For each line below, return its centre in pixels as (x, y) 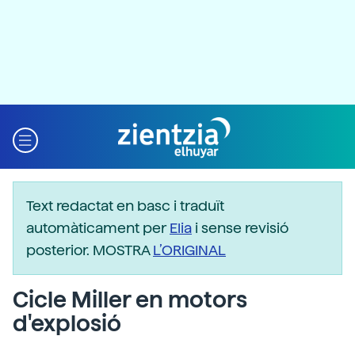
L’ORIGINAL (189, 250)
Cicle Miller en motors (130, 300)
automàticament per (98, 228)
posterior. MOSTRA (90, 250)
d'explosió (67, 323)
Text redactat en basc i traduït (125, 206)
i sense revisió (240, 228)
